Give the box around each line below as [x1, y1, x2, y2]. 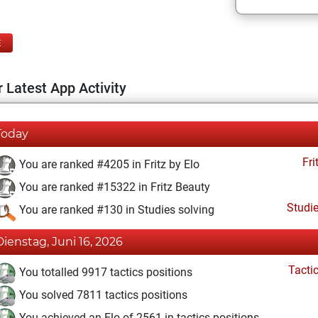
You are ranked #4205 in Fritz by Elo [16, 158, 199, 172]
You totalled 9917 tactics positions [16, 265, 192, 280]
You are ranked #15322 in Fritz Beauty [16, 180, 210, 194]
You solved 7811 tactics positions [16, 288, 187, 302]
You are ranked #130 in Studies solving [16, 203, 214, 217]
